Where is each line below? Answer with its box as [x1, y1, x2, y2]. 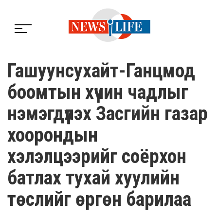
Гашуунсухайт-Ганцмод [7, 59, 195, 82]
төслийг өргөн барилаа [7, 187, 191, 211]
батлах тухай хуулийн [7, 166, 180, 189]
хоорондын [7, 123, 98, 146]
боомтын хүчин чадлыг [7, 80, 188, 104]
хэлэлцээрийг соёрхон [7, 145, 186, 168]
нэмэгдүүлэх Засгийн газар [7, 102, 208, 125]
